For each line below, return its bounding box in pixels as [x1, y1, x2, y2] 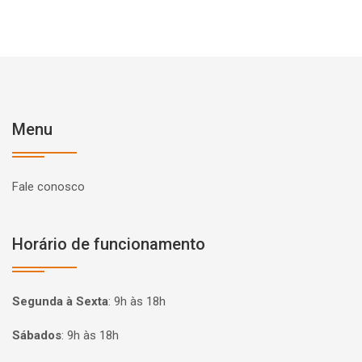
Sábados [12, 328, 61, 343]
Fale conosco [12, 179, 85, 194]
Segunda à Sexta [12, 294, 108, 309]
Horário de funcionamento [12, 234, 205, 254]
